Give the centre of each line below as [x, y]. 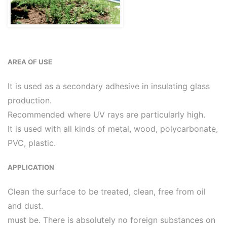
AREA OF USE [30, 62]
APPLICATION [31, 167]
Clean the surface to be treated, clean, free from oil [107, 191]
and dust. [25, 205]
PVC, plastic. [32, 143]
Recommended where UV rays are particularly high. [106, 115]
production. [30, 101]
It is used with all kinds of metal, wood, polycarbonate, [113, 129]
